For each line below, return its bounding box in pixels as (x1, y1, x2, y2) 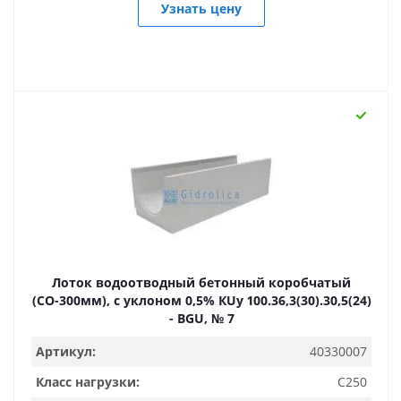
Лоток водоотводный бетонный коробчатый (52, 274, 351, 291)
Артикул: (36, 343, 96, 360)
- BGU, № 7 (168, 310, 235, 327)
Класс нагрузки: (36, 373, 140, 390)
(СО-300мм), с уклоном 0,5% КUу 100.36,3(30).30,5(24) (31, 292, 371, 309)
